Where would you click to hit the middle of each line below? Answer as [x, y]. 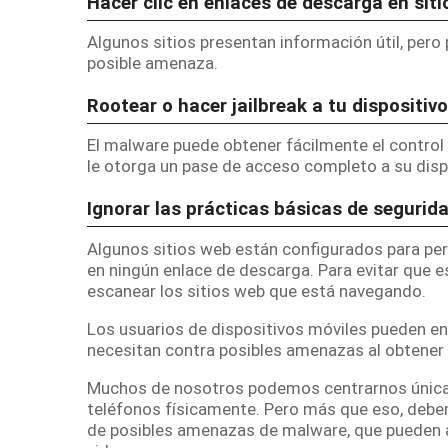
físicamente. [212, 408]
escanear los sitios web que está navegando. [256, 290]
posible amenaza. [152, 62]
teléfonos [124, 408]
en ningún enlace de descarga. [202, 269]
